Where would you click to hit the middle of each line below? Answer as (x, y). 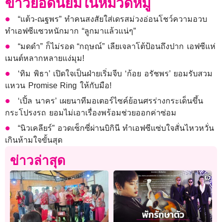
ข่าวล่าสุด (38, 161)
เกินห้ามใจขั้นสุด (34, 140)
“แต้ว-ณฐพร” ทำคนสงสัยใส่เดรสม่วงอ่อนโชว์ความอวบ (112, 19)
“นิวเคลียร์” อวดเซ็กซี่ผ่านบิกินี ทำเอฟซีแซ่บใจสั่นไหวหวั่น (116, 128)
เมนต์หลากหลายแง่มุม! (45, 58)
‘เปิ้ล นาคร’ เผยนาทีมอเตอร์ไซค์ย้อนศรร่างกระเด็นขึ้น (111, 101)
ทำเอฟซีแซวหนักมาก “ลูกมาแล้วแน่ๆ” (70, 31)
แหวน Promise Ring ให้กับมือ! (58, 86)
